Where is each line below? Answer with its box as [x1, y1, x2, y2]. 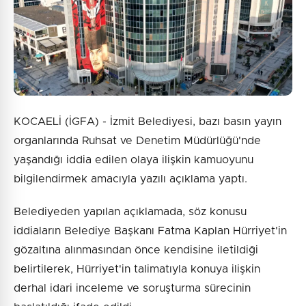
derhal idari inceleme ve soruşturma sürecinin [14, 282, 251, 294]
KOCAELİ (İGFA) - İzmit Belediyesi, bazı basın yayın [14, 115, 281, 127]
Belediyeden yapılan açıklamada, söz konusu [14, 206, 247, 217]
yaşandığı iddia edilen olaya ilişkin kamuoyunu [14, 154, 253, 165]
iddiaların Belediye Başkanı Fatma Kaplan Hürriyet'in [14, 225, 287, 236]
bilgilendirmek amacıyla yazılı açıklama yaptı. [14, 173, 247, 184]
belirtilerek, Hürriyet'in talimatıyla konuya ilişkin [14, 263, 260, 275]
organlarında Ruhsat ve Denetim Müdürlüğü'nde [14, 135, 261, 146]
